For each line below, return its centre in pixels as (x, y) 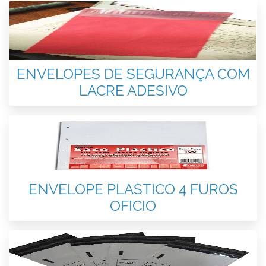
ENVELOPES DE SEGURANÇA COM (133, 74)
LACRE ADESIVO (133, 91)
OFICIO (133, 206)
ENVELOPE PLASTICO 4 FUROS (133, 189)
